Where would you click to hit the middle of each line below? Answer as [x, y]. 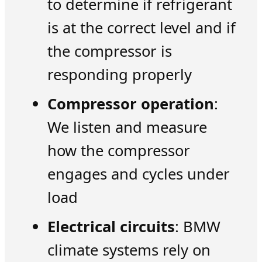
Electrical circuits [111, 227]
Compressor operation [130, 104]
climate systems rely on [129, 250]
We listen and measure [127, 127]
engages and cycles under [138, 174]
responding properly [119, 74]
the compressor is [109, 51]
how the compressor [118, 150]
